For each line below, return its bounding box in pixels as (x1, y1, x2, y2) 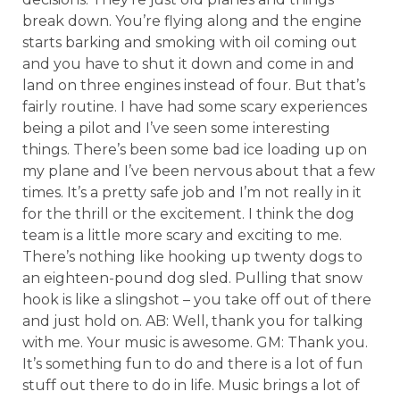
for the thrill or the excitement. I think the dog (22, 205, 354, 222)
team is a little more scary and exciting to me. (22, 227, 342, 244)
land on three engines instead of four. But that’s (22, 77, 365, 94)
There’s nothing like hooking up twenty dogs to (22, 248, 362, 265)
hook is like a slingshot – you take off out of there (22, 291, 371, 308)
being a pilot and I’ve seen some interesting (22, 120, 330, 137)
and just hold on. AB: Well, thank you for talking (22, 312, 363, 329)
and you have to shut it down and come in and (22, 55, 354, 72)
